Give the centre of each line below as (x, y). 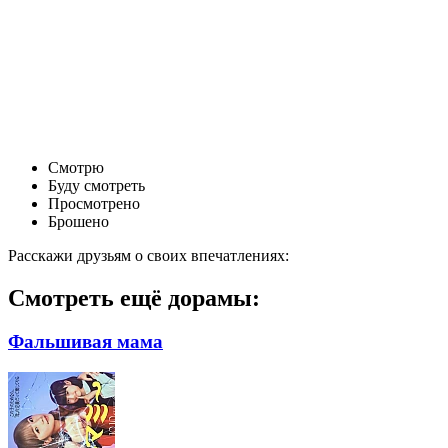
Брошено (78, 221)
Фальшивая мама (85, 342)
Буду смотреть (96, 185)
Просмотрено (94, 203)
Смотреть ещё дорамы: (134, 297)
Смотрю (76, 167)
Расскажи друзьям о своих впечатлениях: (148, 255)
